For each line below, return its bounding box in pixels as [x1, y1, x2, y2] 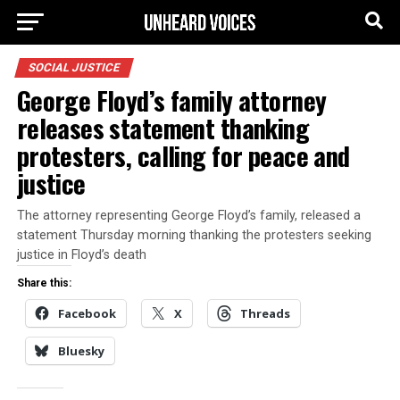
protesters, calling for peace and [16, 137, 350, 174]
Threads [239, 305, 290, 321]
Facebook [57, 305, 116, 321]
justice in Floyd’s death [16, 247, 146, 262]
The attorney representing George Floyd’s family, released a [16, 208, 361, 223]
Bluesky [57, 343, 104, 359]
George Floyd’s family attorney [16, 81, 327, 119]
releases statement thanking [16, 109, 310, 146]
